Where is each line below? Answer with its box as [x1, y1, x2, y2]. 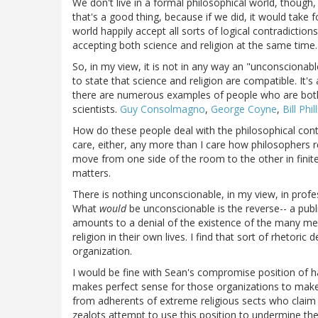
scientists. [72, 102, 120, 116]
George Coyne [211, 102, 277, 116]
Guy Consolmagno [120, 102, 205, 116]
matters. [72, 166, 111, 180]
